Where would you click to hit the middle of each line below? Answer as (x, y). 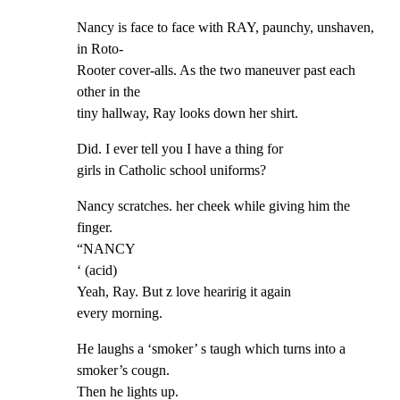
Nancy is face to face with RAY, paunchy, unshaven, (225, 28)
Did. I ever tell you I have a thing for (180, 149)
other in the (108, 92)
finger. (95, 228)
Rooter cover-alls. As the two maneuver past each (216, 71)
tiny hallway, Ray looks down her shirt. (187, 113)
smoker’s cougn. (123, 371)
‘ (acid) (97, 271)
